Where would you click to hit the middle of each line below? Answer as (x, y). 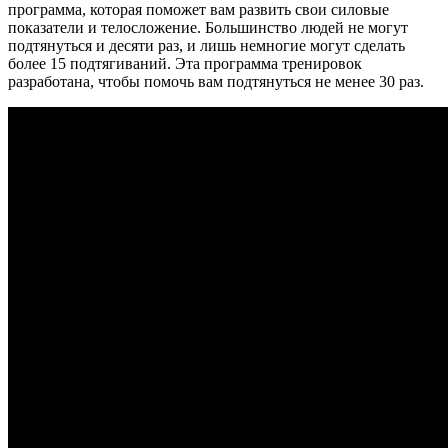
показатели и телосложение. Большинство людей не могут (208, 27)
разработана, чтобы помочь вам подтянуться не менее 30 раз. (216, 81)
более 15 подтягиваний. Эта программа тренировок (185, 63)
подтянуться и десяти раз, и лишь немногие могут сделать (206, 45)
